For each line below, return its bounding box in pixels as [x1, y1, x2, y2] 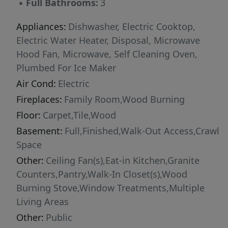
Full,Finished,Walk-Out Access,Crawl [65, 125, 219, 137]
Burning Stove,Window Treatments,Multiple [16, 182, 205, 194]
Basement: [16, 125, 63, 137]
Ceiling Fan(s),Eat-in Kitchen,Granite [46, 154, 199, 167]
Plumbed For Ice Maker [16, 62, 116, 74]
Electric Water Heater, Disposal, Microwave [16, 34, 200, 47]
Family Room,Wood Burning [64, 93, 185, 106]
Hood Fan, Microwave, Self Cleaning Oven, [16, 48, 197, 61]
